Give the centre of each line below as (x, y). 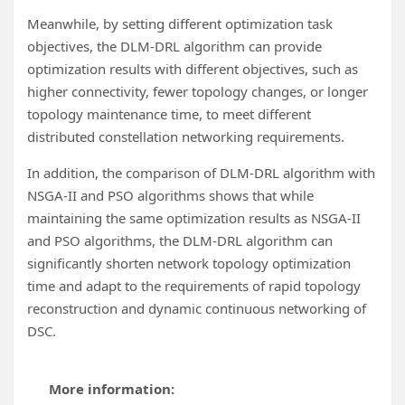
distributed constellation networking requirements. (186, 137)
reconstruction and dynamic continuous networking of (197, 309)
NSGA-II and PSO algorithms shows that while (170, 196)
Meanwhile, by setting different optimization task (180, 24)
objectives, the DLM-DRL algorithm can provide (174, 47)
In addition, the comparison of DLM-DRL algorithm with (201, 173)
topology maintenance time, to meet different (169, 114)
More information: (112, 389)
